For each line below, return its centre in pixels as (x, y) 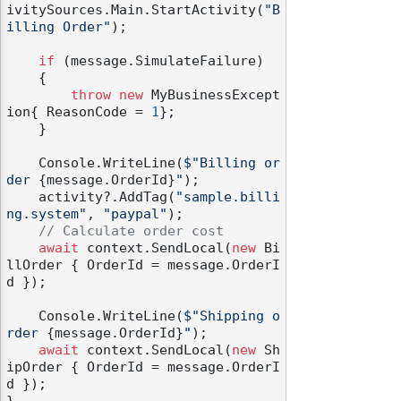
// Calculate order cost (131, 231)
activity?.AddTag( (107, 197)
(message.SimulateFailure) (159, 61)
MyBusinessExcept (212, 95)
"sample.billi (228, 197)
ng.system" (47, 214)
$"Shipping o (232, 316)
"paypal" (135, 214)
